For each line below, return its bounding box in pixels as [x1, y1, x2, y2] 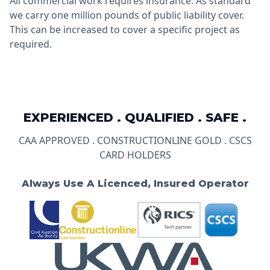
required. [10, 37, 52, 51]
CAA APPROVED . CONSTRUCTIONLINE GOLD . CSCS [18, 134, 252, 148]
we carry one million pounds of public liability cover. [10, 8, 244, 22]
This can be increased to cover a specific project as [10, 23, 240, 37]
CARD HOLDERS [99, 148, 171, 162]
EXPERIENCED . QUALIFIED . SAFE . [24, 110, 246, 125]
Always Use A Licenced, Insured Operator [21, 178, 249, 190]
